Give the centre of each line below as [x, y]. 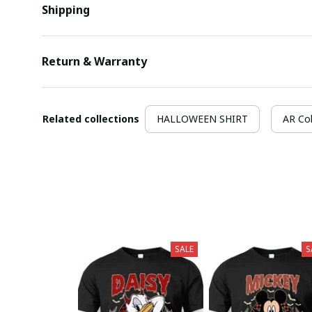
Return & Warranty [94, 62]
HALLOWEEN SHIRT [202, 118]
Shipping [66, 10]
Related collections [91, 118]
